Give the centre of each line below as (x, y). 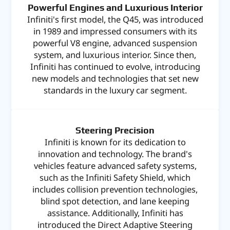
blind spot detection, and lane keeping (115, 201)
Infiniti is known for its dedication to (115, 142)
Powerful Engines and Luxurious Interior (115, 7)
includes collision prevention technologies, (115, 189)
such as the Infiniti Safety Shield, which (115, 177)
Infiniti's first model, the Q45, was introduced (115, 19)
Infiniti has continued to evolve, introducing (115, 66)
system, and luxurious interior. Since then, (115, 54)
